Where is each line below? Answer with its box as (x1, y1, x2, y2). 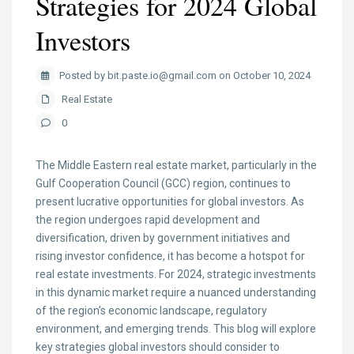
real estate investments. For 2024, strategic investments (36, 268, 317, 281)
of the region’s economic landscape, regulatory (36, 304, 268, 318)
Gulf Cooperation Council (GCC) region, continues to (36, 177, 292, 190)
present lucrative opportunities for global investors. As (36, 195, 305, 209)
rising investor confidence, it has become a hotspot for (36, 250, 306, 263)
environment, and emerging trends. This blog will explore (36, 322, 317, 336)
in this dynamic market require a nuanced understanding (36, 286, 317, 299)
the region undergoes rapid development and (36, 213, 261, 227)
